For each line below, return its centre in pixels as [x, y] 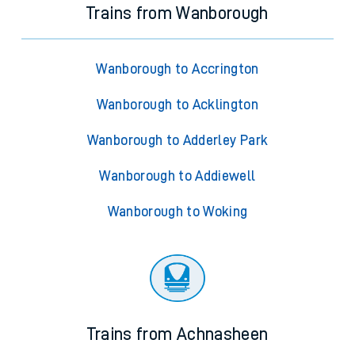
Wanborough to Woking [177, 212]
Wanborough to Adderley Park [177, 141]
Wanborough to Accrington [177, 69]
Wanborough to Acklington [177, 105]
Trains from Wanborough [177, 14]
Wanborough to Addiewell [177, 176]
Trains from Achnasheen [177, 335]
